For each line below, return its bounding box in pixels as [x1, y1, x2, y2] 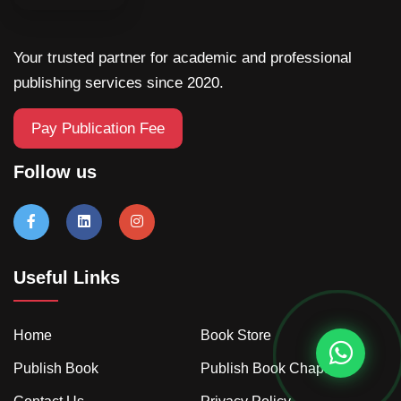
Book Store [200, 328, 271, 344]
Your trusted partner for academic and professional [13, 49, 352, 67]
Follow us [13, 162, 97, 183]
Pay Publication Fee [31, 120, 165, 138]
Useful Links [13, 268, 120, 288]
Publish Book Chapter [200, 361, 340, 377]
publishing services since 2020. [13, 74, 224, 92]
